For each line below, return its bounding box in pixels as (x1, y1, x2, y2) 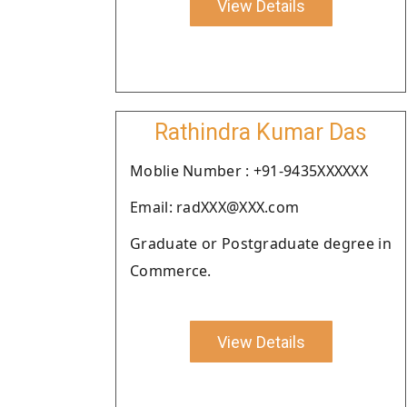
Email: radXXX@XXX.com (130, 197, 300, 217)
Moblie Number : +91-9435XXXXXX (130, 161, 368, 181)
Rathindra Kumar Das (154, 119, 367, 145)
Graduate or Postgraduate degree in (130, 233, 392, 253)
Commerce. (130, 261, 212, 281)
